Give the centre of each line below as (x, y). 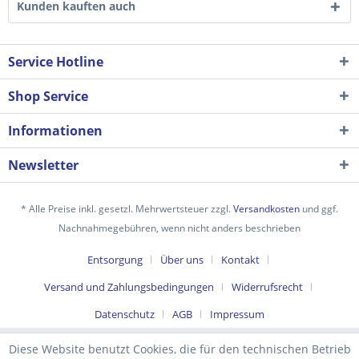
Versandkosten (266, 209)
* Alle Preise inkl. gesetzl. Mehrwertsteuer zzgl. (127, 209)
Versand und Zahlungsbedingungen (129, 287)
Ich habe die (72, 202)
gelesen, (250, 202)
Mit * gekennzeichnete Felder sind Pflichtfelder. (152, 240)
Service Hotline (56, 62)
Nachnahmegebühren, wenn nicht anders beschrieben (179, 228)
